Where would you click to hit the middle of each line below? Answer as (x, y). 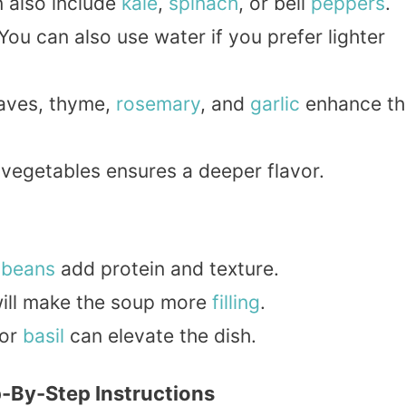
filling (236, 303)
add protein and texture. (167, 269)
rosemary (158, 103)
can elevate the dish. (160, 336)
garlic (275, 103)
